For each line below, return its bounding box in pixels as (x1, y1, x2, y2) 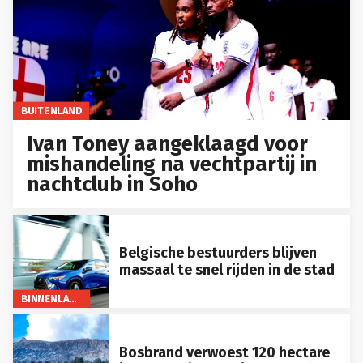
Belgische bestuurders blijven (118, 243, 317, 262)
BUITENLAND (20, 104, 82, 117)
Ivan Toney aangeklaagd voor (27, 131, 309, 157)
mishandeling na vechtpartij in (27, 152, 318, 177)
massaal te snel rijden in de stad (118, 260, 335, 279)
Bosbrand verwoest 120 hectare (118, 343, 330, 361)
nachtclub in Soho (27, 172, 199, 198)
